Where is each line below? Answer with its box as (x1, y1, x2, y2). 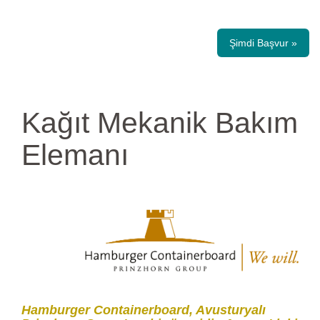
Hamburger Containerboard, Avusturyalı (21, 303, 266, 318)
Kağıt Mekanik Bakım (21, 106, 298, 139)
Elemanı (21, 139, 129, 171)
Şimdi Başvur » (229, 37, 297, 49)
